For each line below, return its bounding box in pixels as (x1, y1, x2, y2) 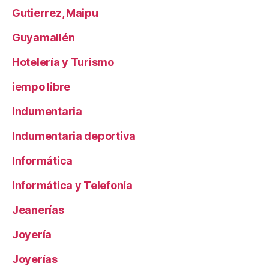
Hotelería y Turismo (12, 56, 114, 69)
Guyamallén (12, 31, 75, 44)
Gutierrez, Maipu (12, 7, 98, 20)
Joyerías (12, 253, 58, 266)
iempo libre (12, 80, 71, 94)
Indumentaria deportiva (12, 130, 136, 143)
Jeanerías (12, 204, 64, 217)
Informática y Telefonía (12, 179, 133, 192)
